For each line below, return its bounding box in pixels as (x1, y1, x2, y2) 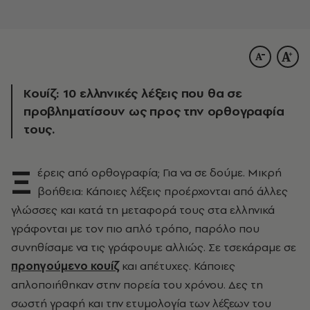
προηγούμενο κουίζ (11, 257, 119, 273)
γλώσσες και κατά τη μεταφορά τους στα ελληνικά (11, 201, 275, 217)
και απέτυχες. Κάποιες (119, 257, 235, 273)
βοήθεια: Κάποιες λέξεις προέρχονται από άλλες (37, 183, 288, 199)
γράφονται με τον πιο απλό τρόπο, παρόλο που (11, 220, 259, 236)
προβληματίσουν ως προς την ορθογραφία (24, 102, 284, 120)
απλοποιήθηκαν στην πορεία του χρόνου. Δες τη (11, 276, 263, 292)
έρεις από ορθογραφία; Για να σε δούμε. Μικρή (37, 164, 282, 180)
